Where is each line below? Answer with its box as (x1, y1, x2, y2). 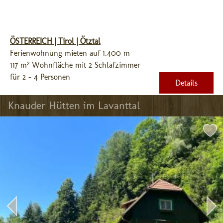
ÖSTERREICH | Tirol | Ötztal (10, 36, 101, 46)
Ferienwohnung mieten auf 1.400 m (10, 48, 130, 58)
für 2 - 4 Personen (10, 72, 70, 82)
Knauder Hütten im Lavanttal (8, 99, 140, 112)
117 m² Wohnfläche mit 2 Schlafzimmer (10, 60, 140, 70)
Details (175, 78, 198, 88)
